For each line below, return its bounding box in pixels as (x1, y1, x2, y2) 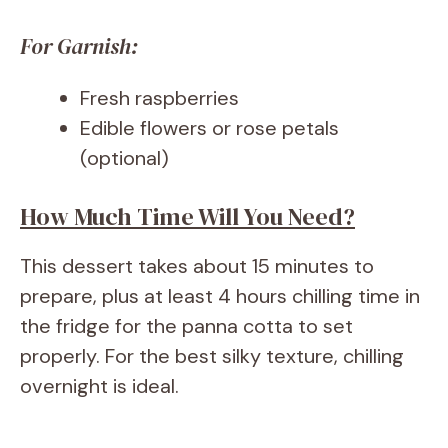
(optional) (80, 145, 169, 172)
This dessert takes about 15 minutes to (20, 253, 374, 280)
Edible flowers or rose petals (80, 115, 339, 142)
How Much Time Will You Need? (20, 200, 355, 234)
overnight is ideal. (20, 373, 179, 400)
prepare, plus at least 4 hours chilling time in (20, 283, 420, 310)
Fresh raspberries (80, 85, 239, 112)
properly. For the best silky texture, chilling (20, 343, 404, 370)
